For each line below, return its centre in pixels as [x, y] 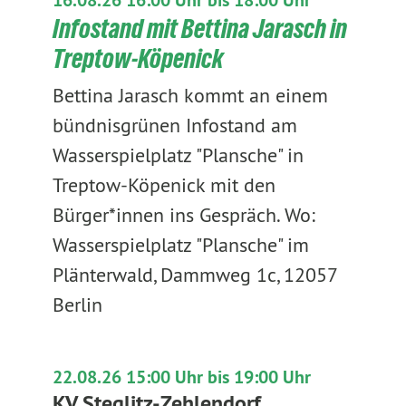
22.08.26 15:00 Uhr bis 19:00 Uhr [181, 377]
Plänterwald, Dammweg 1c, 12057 [194, 275]
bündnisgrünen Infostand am [174, 125]
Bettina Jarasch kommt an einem [190, 95]
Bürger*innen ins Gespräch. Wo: [184, 215]
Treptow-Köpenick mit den [164, 185]
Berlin [77, 304]
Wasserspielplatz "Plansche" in [178, 155]
